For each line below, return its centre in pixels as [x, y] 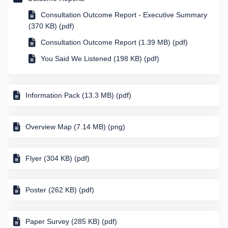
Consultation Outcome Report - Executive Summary [124, 15]
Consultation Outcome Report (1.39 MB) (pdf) [114, 42]
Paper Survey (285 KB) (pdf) [71, 221]
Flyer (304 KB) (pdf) [58, 158]
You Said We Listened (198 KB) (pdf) [100, 58]
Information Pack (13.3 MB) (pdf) [78, 95]
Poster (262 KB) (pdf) [60, 190]
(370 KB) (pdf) [51, 26]
